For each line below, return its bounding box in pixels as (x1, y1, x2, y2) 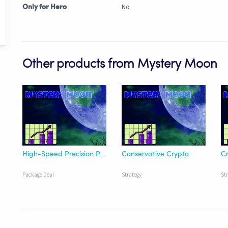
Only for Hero (22, 4, 67, 11)
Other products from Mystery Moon (22, 59, 217, 71)
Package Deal (22, 170, 54, 178)
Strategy (122, 170, 141, 178)
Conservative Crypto (122, 150, 189, 158)
